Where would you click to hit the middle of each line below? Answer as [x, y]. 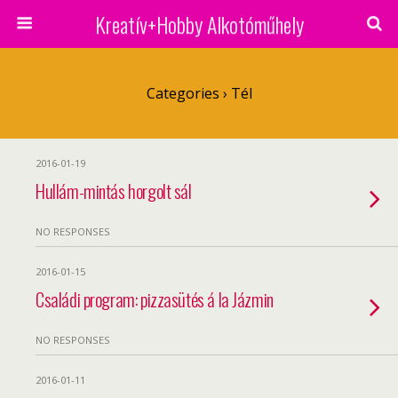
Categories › [187, 93]
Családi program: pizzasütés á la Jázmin [155, 299]
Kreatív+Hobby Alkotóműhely [199, 24]
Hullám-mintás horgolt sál [114, 191]
